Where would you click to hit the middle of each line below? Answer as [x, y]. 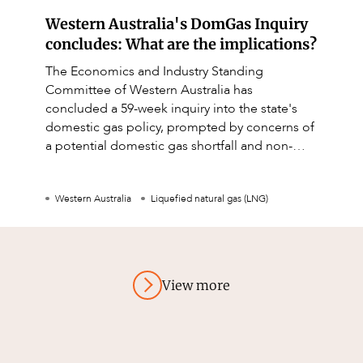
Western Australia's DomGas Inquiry [177, 24]
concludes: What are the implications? [181, 45]
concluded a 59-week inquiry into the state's [171, 109]
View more [196, 285]
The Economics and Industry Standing [154, 72]
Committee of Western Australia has [149, 90]
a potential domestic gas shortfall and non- [169, 146]
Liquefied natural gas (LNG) [209, 199]
